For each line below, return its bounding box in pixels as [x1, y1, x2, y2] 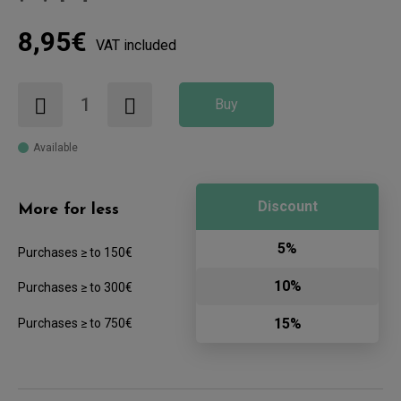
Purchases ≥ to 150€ [18, 244, 132, 260]
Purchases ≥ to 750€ [18, 315, 132, 330]
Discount [257, 197, 318, 215]
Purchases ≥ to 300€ [18, 279, 132, 294]
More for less [18, 200, 119, 218]
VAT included [96, 36, 176, 54]
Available [33, 141, 78, 154]
